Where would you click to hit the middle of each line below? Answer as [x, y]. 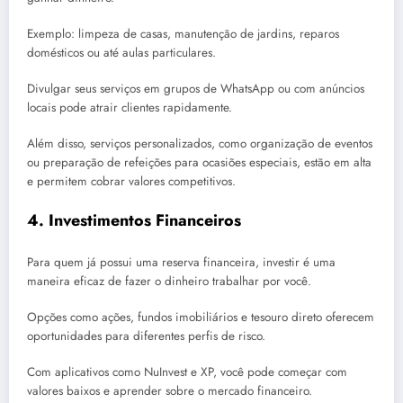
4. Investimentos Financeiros [134, 220]
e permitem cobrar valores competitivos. [131, 182]
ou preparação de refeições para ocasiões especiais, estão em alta [199, 163]
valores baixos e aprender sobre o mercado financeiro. [170, 391]
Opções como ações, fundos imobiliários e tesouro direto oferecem [201, 318]
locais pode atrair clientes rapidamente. [130, 108]
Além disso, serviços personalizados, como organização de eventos [200, 144]
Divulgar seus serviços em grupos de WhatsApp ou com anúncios [196, 89]
